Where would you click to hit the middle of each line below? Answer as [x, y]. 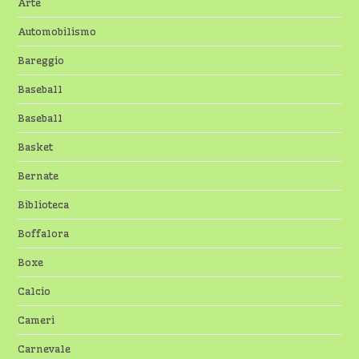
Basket [36, 147]
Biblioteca [44, 205]
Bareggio [41, 61]
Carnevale [44, 349]
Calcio [34, 291]
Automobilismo [57, 32]
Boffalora [44, 234]
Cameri [36, 320]
